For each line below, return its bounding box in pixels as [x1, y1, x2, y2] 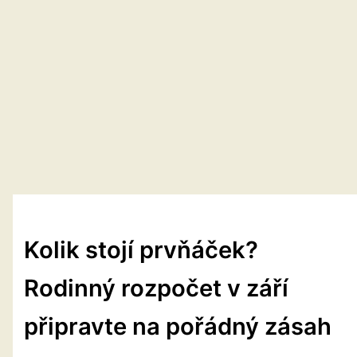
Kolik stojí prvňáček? [24, 236, 259, 265]
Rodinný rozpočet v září [24, 274, 289, 303]
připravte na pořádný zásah [24, 312, 332, 341]
